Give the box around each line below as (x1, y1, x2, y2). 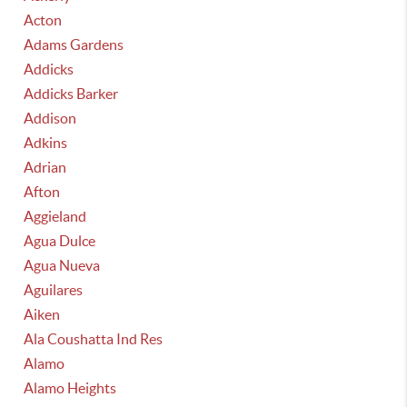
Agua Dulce (24, 233, 96, 249)
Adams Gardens (24, 36, 124, 53)
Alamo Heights (24, 380, 117, 396)
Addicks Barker (24, 85, 119, 102)
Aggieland (24, 208, 87, 224)
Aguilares (24, 282, 84, 298)
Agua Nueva (24, 257, 101, 273)
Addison (24, 110, 77, 126)
